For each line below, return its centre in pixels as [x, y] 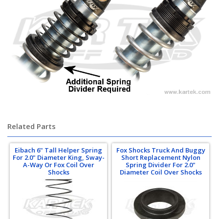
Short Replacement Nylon [161, 158]
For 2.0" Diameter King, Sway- [58, 158]
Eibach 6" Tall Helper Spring [58, 150]
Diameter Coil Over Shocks [161, 172]
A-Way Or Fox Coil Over [58, 165]
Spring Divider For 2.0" [161, 165]
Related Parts [32, 126]
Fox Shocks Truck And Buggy [161, 150]
